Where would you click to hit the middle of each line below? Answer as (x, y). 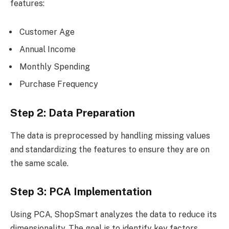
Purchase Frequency (59, 84)
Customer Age (47, 32)
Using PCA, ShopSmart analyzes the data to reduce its (113, 214)
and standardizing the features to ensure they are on (110, 149)
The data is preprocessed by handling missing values (110, 135)
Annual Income (48, 49)
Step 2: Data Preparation (73, 113)
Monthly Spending (55, 66)
